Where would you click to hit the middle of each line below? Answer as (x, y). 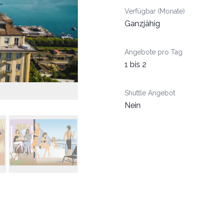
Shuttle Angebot (150, 93)
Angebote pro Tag (154, 52)
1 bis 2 (136, 64)
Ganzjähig (142, 24)
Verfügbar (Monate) (155, 11)
